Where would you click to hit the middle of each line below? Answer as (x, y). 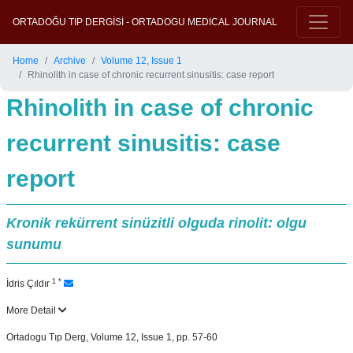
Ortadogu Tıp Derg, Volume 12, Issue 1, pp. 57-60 (112, 337)
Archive (70, 61)
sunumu (34, 244)
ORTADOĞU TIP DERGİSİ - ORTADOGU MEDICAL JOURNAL (145, 22)
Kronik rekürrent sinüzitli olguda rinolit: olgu (156, 223)
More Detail (32, 310)
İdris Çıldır (29, 284)
